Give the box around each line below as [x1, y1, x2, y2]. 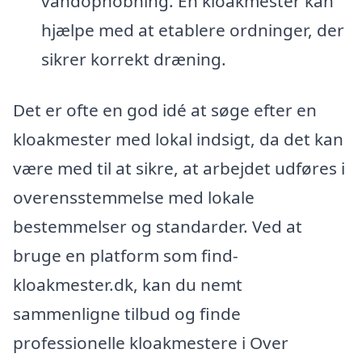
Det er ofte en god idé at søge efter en [13, 99, 317, 122]
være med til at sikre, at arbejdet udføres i [13, 157, 345, 180]
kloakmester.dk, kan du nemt [13, 273, 242, 297]
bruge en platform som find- [13, 244, 238, 267]
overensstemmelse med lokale [13, 186, 255, 209]
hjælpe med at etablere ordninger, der [40, 18, 344, 41]
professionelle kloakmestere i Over [13, 331, 288, 355]
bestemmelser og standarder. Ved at [13, 215, 302, 238]
